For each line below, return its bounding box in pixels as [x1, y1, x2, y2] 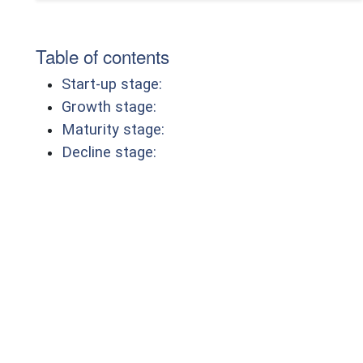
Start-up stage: [62, 75, 162, 93]
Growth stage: [62, 97, 156, 116]
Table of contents [36, 42, 169, 69]
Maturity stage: [62, 120, 164, 139]
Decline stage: [62, 143, 156, 161]
